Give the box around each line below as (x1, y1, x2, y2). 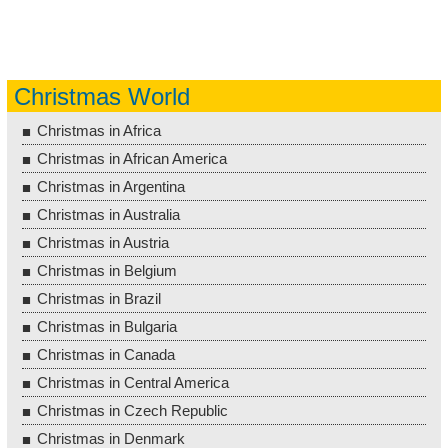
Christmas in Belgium (37, 261, 177, 279)
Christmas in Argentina (37, 177, 185, 195)
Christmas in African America (37, 149, 227, 167)
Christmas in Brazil (37, 289, 161, 307)
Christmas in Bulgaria (37, 317, 177, 335)
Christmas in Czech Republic (37, 401, 228, 419)
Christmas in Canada (37, 345, 175, 363)
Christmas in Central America (37, 373, 229, 391)
